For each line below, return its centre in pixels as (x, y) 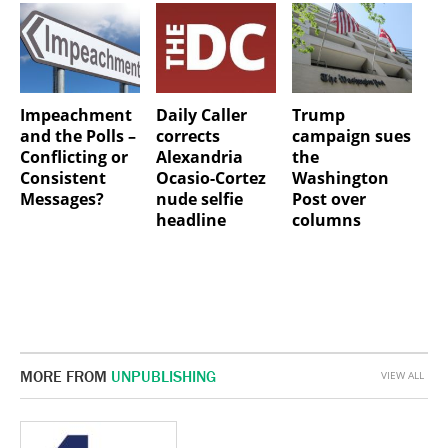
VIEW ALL (402, 375)
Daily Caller (201, 114)
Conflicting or (74, 156)
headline (190, 219)
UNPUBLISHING (163, 376)
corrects (187, 135)
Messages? (62, 198)
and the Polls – (78, 135)
